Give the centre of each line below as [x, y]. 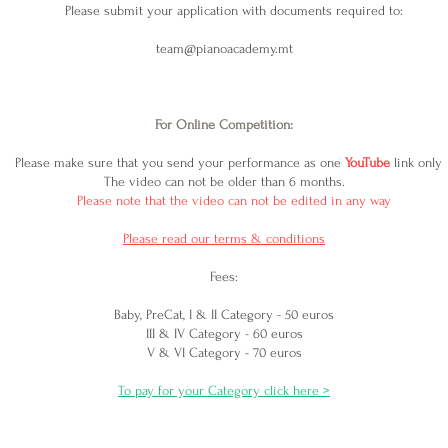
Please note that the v [136, 200]
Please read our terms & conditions [224, 238]
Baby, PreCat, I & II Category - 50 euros [224, 314]
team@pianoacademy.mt [224, 48]
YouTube [367, 162]
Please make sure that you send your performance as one [179, 162]
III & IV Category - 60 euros [224, 333]
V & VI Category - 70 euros [224, 352]
